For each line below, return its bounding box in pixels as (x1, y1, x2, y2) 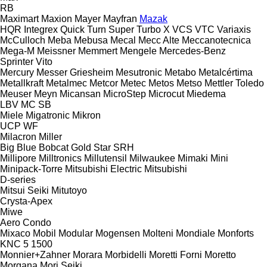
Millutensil (84, 153, 127, 163)
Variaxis (217, 24, 251, 35)
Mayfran (103, 13, 137, 24)
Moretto (204, 249, 236, 260)
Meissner (37, 45, 76, 56)
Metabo (164, 67, 196, 77)
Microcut (148, 88, 184, 99)
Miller (39, 131, 62, 142)
